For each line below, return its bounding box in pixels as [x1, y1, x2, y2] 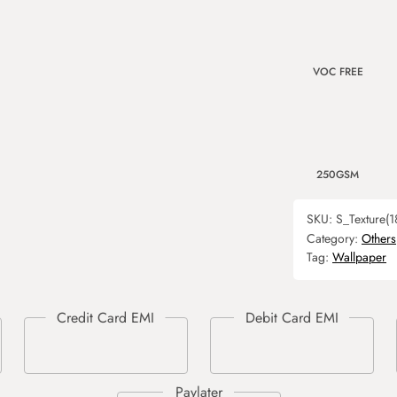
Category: [307, 230, 362, 247]
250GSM [316, 167, 359, 183]
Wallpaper [332, 248, 386, 266]
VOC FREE [312, 64, 363, 80]
